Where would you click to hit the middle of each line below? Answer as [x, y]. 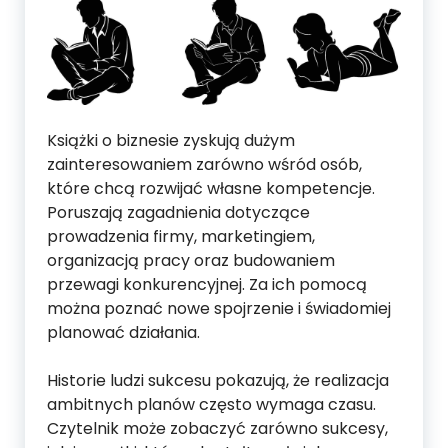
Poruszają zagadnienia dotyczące [178, 212]
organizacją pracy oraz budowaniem [191, 260]
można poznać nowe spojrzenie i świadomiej [219, 308]
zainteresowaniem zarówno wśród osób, [204, 164]
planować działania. [123, 332]
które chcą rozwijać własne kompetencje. [211, 188]
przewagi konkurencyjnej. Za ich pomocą [207, 284]
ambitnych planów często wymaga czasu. [211, 404]
